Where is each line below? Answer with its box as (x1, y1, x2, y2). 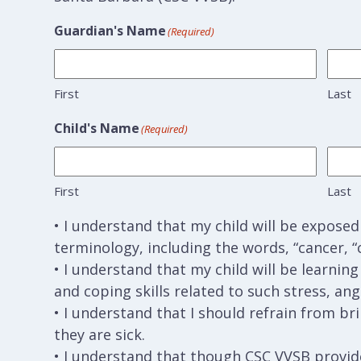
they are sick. (54, 325, 146, 344)
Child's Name (54, 119, 140, 137)
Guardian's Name (54, 22, 167, 39)
